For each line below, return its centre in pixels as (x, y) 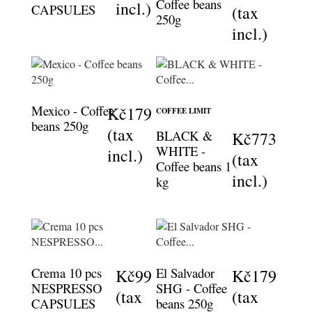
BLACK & (184, 135)
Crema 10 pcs (67, 272)
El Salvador (185, 272)
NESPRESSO (67, 288)
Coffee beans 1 (193, 166)
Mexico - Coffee (73, 110)
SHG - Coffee (191, 288)
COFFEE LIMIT (183, 110)
